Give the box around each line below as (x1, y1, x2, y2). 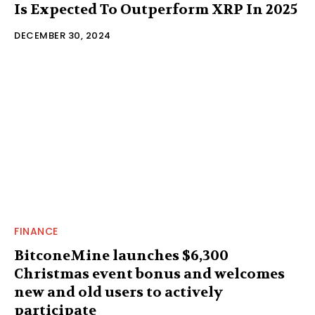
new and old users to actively (14, 283, 223, 302)
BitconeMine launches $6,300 (14, 247, 229, 265)
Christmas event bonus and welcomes (14, 265, 285, 283)
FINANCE (14, 224, 58, 239)
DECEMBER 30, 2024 (14, 28, 111, 42)
